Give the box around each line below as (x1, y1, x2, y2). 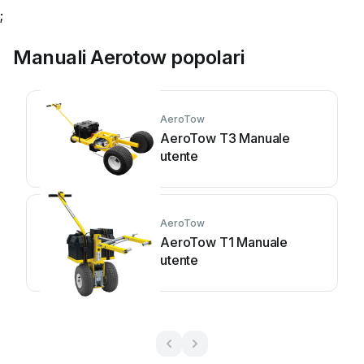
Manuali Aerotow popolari (13, 45, 245, 69)
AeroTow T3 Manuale (160, 130, 291, 146)
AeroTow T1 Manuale (160, 234, 288, 250)
